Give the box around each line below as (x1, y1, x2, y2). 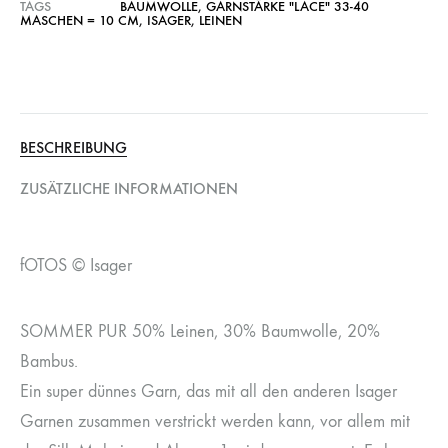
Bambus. (20, 351, 78, 372)
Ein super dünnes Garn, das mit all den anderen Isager (20, 381, 397, 402)
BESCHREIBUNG (20, 138, 127, 157)
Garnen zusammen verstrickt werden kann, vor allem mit (20, 411, 410, 432)
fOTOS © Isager (20, 255, 132, 276)
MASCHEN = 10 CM (20, 12, 139, 29)
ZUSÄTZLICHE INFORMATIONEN (20, 179, 238, 198)
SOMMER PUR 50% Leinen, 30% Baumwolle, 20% (20, 321, 380, 342)
